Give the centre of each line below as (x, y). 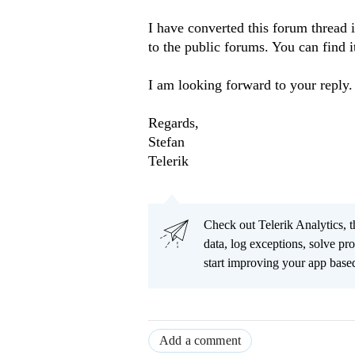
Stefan (166, 142)
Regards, (174, 123)
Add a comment (200, 341)
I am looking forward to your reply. (250, 85)
